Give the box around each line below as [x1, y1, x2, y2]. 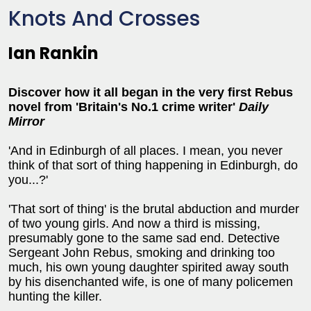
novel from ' [8, 100, 78, 114]
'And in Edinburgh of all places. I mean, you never [8, 144, 283, 158]
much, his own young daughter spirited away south [8, 260, 289, 274]
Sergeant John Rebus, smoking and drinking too [8, 246, 275, 260]
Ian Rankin [8, 42, 99, 65]
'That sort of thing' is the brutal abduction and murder [8, 202, 299, 216]
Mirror [8, 115, 44, 128]
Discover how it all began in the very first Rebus [8, 85, 293, 99]
